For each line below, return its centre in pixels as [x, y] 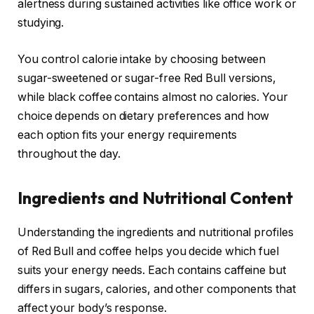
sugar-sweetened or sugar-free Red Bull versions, [147, 78]
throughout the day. [69, 153]
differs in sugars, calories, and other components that [157, 289]
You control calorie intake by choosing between [142, 59]
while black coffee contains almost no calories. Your [153, 97]
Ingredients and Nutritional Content [156, 198]
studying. [41, 23]
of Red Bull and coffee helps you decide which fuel [149, 252]
